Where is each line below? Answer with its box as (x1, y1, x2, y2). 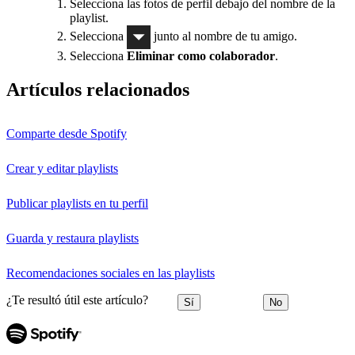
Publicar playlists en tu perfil (6, 197, 148, 211)
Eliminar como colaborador (127, 49, 275, 63)
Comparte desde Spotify (6, 127, 127, 141)
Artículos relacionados (6, 79, 189, 101)
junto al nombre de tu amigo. (151, 29, 297, 43)
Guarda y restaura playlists (6, 231, 139, 246)
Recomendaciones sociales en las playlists (6, 266, 215, 281)
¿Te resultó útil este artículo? (6, 293, 148, 307)
